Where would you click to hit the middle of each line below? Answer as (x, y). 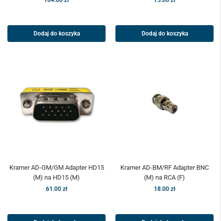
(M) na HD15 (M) (56, 178)
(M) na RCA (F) (165, 178)
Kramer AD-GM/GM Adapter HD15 (56, 168)
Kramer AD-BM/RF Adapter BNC (165, 168)
